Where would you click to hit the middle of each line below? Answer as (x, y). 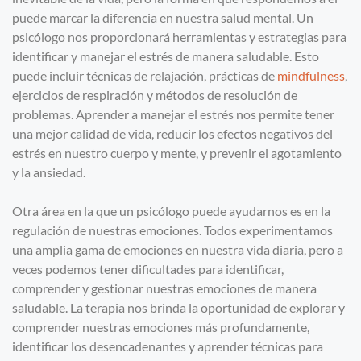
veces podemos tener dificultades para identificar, (148, 269)
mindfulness (311, 76)
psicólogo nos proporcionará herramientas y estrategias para (179, 37)
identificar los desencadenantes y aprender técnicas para (168, 346)
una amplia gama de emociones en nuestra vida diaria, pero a (178, 250)
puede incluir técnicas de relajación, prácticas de (145, 76)
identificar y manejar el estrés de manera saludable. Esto (166, 56)
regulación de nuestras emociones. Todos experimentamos (172, 230)
